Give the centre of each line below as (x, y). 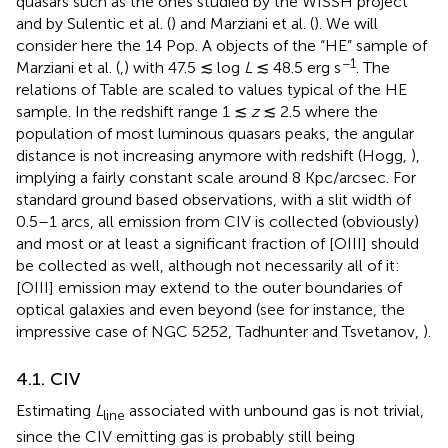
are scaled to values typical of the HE (274, 89)
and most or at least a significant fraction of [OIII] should (217, 243)
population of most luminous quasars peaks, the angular (215, 133)
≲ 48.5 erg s (296, 67)
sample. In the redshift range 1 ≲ (133, 111)
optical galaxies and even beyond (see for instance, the (210, 309)
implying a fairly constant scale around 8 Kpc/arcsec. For (216, 177)
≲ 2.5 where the (318, 111)
